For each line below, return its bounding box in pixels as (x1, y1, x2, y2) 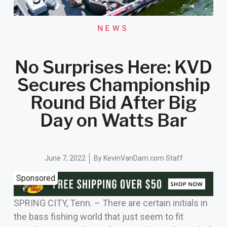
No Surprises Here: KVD (15, 56, 212, 78)
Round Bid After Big (30, 91, 197, 113)
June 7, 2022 (44, 154, 86, 162)
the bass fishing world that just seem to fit (13, 211, 183, 222)
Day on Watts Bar (40, 109, 187, 131)
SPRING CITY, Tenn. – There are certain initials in (13, 198, 208, 209)
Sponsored (16, 173, 55, 183)
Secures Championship (17, 73, 210, 96)
